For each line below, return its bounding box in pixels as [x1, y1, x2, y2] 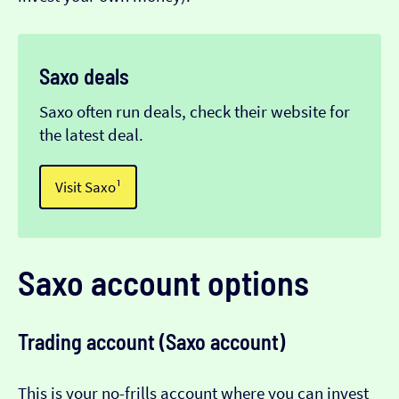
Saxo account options [18, 262, 309, 304]
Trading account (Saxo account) [18, 329, 285, 355]
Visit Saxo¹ [55, 177, 121, 198]
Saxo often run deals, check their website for [39, 102, 350, 123]
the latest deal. [39, 125, 143, 146]
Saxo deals [39, 63, 129, 90]
